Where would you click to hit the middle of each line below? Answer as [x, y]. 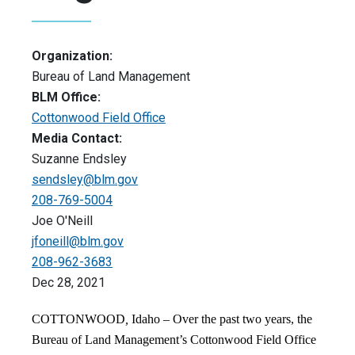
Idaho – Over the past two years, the [220, 319]
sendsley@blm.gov [85, 180]
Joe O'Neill [62, 221]
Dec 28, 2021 [69, 283]
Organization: [72, 56]
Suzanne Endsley [79, 159]
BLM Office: [66, 97]
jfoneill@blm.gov [78, 242]
